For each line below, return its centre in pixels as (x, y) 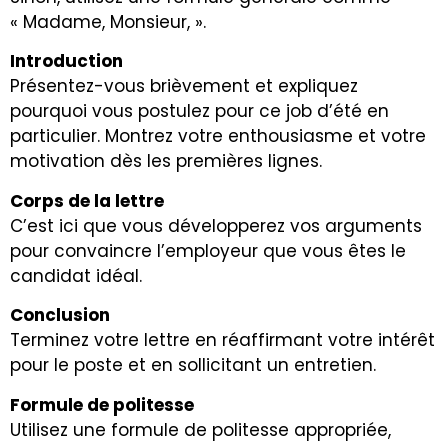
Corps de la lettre (87, 200)
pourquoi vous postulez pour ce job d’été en (199, 111)
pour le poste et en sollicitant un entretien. (193, 365)
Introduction (66, 61)
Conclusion (60, 315)
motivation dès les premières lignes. (166, 161)
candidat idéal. (76, 275)
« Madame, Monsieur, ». (108, 21)
